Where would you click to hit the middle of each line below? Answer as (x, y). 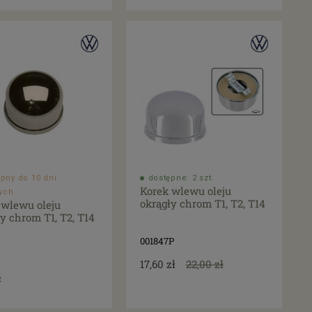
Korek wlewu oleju (185, 191)
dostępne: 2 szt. (181, 178)
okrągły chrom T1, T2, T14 (202, 204)
